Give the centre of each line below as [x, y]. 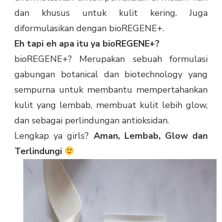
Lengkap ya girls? [54, 136]
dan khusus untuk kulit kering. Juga [111, 13]
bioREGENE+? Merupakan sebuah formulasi [111, 59]
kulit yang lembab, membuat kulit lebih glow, [111, 105]
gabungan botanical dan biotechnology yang [111, 75]
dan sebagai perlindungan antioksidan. [92, 121]
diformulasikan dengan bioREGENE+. [89, 28]
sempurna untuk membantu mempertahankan [111, 90]
